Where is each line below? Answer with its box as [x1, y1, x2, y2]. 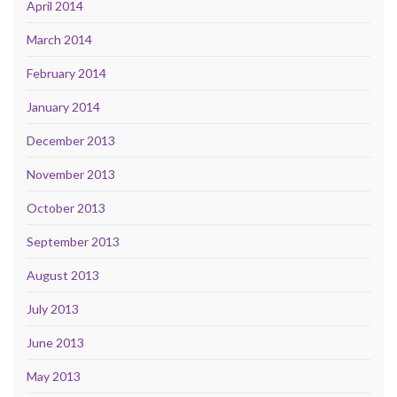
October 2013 [27, 200, 105, 216]
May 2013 [27, 369, 81, 385]
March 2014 [27, 32, 92, 48]
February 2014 [27, 66, 106, 82]
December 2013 [27, 133, 115, 149]
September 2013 [27, 234, 120, 250]
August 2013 [27, 268, 99, 284]
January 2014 [27, 99, 100, 115]
